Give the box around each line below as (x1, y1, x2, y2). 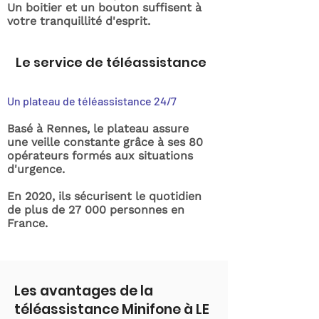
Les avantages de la (14, 281, 153, 300)
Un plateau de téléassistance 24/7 (7, 94, 177, 108)
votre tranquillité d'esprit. (7, 14, 150, 28)
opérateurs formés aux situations (7, 149, 193, 162)
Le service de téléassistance (16, 53, 206, 71)
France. (7, 216, 48, 230)
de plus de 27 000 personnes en (7, 203, 184, 216)
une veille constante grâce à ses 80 (7, 135, 203, 149)
